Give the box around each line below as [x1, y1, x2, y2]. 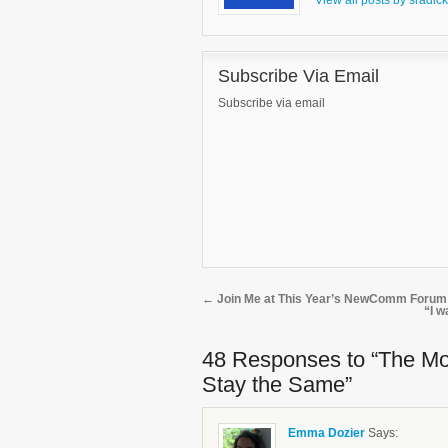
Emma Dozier [288, 426, 365, 441]
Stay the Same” [202, 372, 352, 398]
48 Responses [202, 347, 341, 373]
